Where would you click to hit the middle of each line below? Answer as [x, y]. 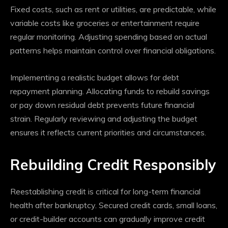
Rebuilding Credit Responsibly [113, 165]
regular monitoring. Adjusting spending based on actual [109, 37]
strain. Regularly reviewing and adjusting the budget [104, 119]
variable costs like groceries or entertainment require [105, 23]
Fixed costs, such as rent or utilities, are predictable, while [113, 9]
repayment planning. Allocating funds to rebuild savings [110, 91]
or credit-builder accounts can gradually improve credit [108, 219]
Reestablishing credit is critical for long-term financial [105, 192]
